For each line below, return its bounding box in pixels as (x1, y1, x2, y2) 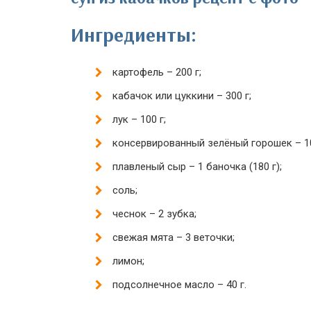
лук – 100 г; (112, 113, 166, 126)
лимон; (112, 255, 144, 267)
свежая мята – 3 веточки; (112, 231, 235, 244)
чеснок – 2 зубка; (112, 208, 196, 220)
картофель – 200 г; (112, 66, 201, 78)
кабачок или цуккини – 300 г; (112, 90, 251, 102)
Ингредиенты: (71, 22, 196, 47)
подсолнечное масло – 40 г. (112, 278, 246, 291)
